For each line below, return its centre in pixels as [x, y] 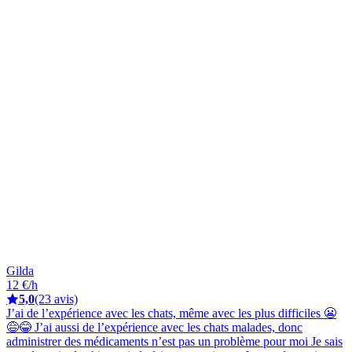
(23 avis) [56, 299]
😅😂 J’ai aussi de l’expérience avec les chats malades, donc [154, 327]
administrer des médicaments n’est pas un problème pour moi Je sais [174, 341]
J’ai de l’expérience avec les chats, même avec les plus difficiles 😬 [171, 313]
